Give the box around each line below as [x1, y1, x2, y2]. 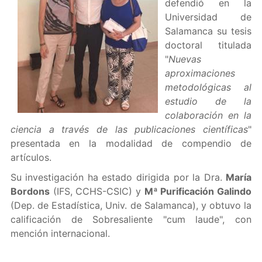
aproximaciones [164, 67, 235, 79]
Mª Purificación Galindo [144, 185, 252, 197]
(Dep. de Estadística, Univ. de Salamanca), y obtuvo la [10, 199, 252, 211]
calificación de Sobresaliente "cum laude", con [10, 213, 252, 225]
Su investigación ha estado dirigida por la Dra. [10, 171, 226, 183]
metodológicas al [164, 81, 252, 93]
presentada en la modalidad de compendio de [10, 137, 252, 149]
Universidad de [164, 11, 252, 23]
